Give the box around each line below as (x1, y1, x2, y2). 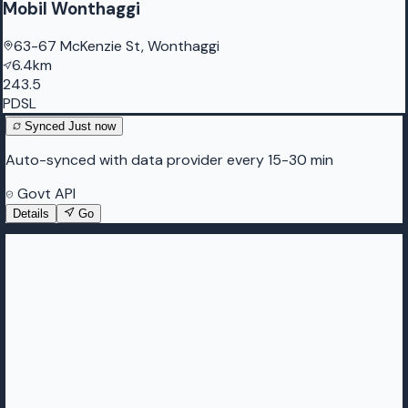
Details (13, 207, 49, 221)
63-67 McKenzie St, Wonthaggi (14, 36, 219, 56)
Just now (68, 119, 116, 134)
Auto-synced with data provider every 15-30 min (5, 150, 333, 170)
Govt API (14, 184, 76, 204)
